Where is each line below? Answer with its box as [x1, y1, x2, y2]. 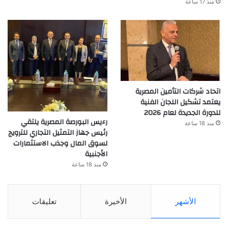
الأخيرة [105, 196, 127, 207]
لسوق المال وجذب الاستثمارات [13, 137, 108, 151]
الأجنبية [85, 148, 108, 161]
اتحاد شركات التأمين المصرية [135, 85, 220, 99]
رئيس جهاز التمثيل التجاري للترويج [8, 126, 108, 140]
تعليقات [32, 196, 56, 207]
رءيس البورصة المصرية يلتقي [21, 116, 108, 129]
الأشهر [175, 196, 196, 207]
